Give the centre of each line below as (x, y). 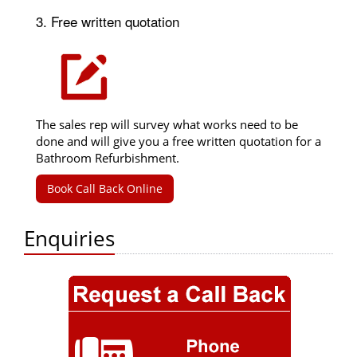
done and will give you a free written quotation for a (178, 141)
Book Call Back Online (105, 189)
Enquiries (69, 239)
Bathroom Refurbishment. (108, 158)
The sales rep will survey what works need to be (167, 125)
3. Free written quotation (108, 22)
